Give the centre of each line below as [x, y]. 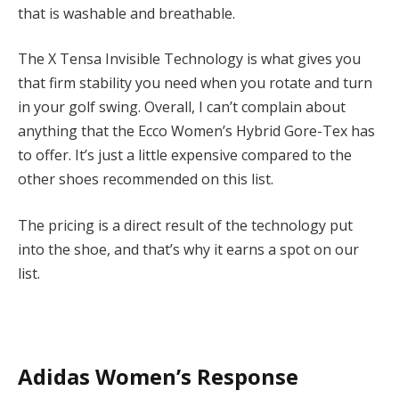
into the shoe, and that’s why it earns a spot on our [188, 250]
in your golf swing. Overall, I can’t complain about [182, 107]
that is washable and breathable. [126, 13]
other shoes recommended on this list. [146, 179]
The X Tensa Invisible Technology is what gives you [189, 59]
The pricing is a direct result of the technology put [185, 226]
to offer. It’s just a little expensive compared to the [185, 155]
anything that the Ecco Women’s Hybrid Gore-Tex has [196, 131]
